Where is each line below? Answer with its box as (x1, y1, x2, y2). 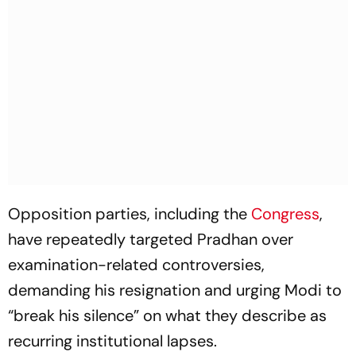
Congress (251, 203, 319, 224)
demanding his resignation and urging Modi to (8, 280, 342, 300)
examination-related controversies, (8, 254, 265, 275)
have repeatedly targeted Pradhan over (8, 229, 293, 250)
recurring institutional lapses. (8, 331, 217, 351)
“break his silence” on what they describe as (8, 305, 327, 326)
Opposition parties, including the (8, 203, 251, 224)
